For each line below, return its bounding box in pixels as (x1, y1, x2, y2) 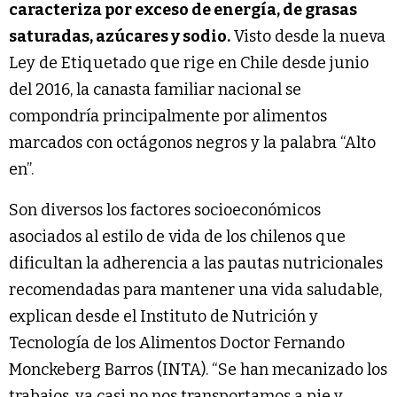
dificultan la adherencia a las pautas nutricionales (9, 253, 383, 273)
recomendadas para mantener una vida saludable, (9, 279, 382, 300)
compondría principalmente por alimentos (9, 105, 327, 126)
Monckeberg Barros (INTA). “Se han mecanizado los (9, 359, 387, 379)
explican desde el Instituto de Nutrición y (9, 306, 318, 326)
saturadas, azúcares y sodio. (9, 26, 230, 46)
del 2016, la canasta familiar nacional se (9, 79, 301, 99)
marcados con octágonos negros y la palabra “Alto (9, 132, 376, 152)
